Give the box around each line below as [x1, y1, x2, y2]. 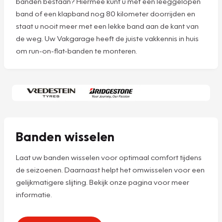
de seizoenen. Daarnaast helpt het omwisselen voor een [16, 165, 205, 174]
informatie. [16, 189, 52, 199]
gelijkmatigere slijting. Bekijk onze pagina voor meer [16, 177, 189, 186]
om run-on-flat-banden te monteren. [16, 46, 137, 55]
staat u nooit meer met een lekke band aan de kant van [16, 21, 199, 31]
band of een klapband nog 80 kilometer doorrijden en [16, 9, 195, 18]
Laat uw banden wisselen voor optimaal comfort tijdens [16, 152, 202, 162]
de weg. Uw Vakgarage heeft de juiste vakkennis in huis [16, 34, 199, 43]
